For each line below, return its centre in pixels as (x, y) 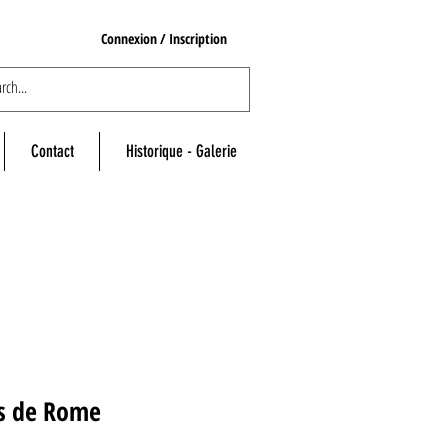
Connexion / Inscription (164, 38)
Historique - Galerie (181, 151)
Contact (52, 151)
